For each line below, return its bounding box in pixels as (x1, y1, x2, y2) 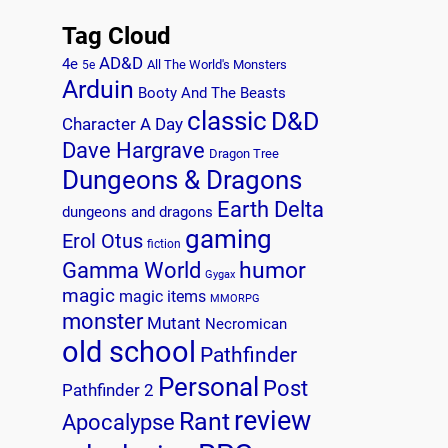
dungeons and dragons (62, 204, 213, 222)
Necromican (205, 315, 287, 334)
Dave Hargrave (62, 138, 205, 164)
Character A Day (62, 114, 183, 135)
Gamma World (62, 258, 201, 284)
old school (62, 336, 196, 370)
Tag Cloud (62, 21, 171, 50)
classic (187, 106, 267, 137)
